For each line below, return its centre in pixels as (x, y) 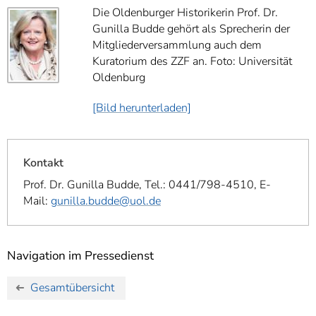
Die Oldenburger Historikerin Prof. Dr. (185, 12)
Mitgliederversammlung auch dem (177, 45)
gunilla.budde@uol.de (106, 201)
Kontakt (43, 163)
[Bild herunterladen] (142, 108)
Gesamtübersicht (73, 288)
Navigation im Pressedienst (80, 255)
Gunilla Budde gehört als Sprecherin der (191, 29)
